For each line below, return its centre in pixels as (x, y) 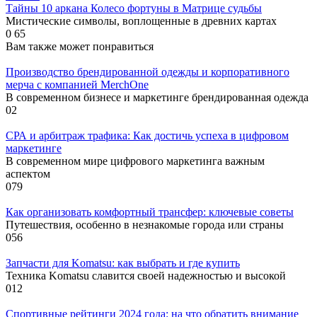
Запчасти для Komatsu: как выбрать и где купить (123, 263)
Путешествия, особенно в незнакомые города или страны (145, 224)
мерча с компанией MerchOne (77, 84)
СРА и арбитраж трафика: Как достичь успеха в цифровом (147, 135)
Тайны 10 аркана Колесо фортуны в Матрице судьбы (134, 8)
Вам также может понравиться (80, 46)
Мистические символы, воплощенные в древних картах (141, 21)
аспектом (28, 173)
